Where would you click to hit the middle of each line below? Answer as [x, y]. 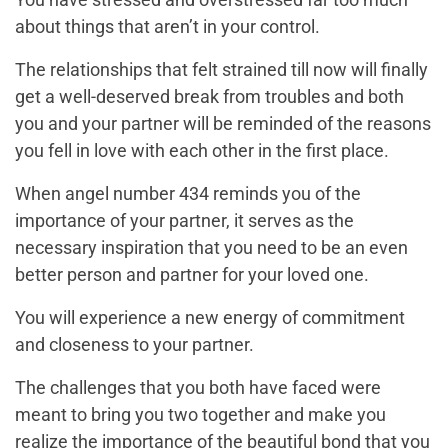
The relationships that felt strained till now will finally [221, 70]
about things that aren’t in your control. [167, 27]
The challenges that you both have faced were [198, 388]
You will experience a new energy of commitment [210, 318]
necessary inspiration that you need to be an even [211, 248]
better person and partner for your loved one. [192, 275]
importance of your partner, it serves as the [184, 221]
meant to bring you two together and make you [200, 415]
